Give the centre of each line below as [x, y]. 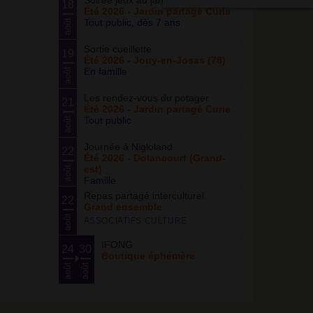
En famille [105, 71]
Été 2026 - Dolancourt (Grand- [154, 158]
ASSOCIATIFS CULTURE [135, 221]
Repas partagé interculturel [144, 196]
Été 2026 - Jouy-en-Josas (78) [154, 60]
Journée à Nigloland [128, 147]
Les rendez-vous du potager [146, 98]
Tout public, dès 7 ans [132, 22]
